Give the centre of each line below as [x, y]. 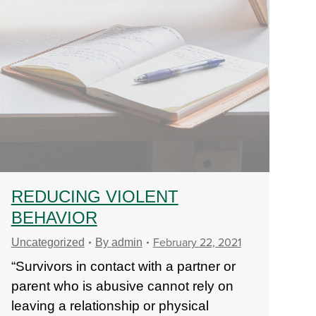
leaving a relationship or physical [110, 305]
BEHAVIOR [54, 217]
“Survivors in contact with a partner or [123, 266]
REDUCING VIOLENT [95, 196]
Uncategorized [48, 242]
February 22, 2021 [197, 242]
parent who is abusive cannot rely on [122, 286]
